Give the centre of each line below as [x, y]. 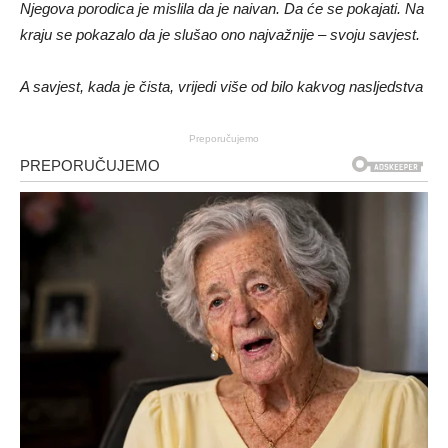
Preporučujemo [224, 138]
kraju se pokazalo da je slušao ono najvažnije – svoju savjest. [220, 34]
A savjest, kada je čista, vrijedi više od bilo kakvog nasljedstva [221, 86]
